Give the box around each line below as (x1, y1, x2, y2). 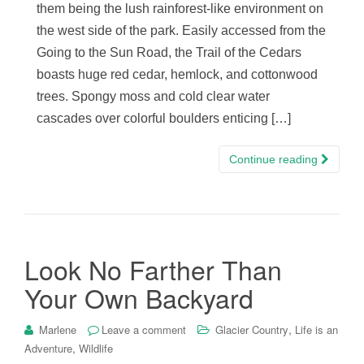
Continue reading (229, 153, 321, 167)
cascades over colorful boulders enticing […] (37, 111, 291, 126)
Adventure (24, 340, 72, 357)
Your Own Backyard (24, 279, 253, 317)
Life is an (295, 322, 338, 338)
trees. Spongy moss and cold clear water (37, 89, 270, 104)
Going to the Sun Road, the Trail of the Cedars (37, 45, 301, 60)
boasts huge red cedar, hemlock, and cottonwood (37, 67, 318, 82)
